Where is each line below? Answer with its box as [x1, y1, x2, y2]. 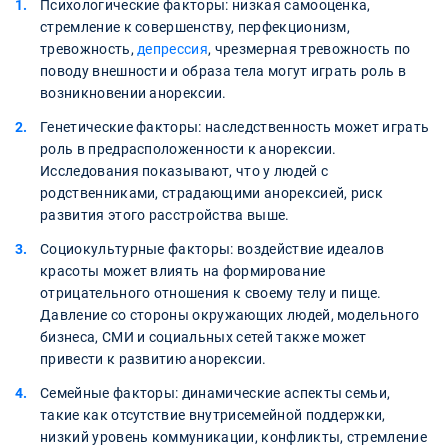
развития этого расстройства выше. [40, 207, 290, 224]
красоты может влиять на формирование [40, 263, 326, 280]
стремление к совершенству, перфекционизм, [40, 19, 351, 36]
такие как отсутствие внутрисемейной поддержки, [40, 407, 386, 424]
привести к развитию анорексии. [40, 351, 267, 368]
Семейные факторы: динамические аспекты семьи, [40, 385, 391, 402]
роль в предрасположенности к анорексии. [40, 141, 337, 158]
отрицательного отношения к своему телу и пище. [40, 285, 382, 302]
